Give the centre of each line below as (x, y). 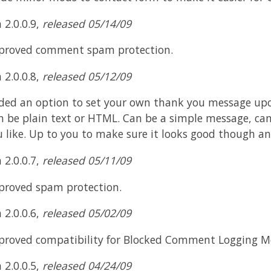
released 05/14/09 (87, 23)
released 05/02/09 (87, 213)
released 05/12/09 (87, 76)
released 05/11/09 (87, 161)
